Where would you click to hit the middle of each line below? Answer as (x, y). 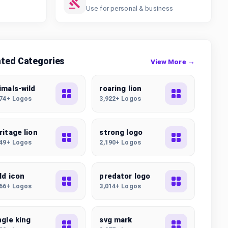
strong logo (121, 132)
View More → (173, 61)
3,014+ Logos (120, 186)
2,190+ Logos (120, 142)
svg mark (116, 220)
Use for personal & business (130, 8)
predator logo (125, 176)
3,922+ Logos (120, 98)
